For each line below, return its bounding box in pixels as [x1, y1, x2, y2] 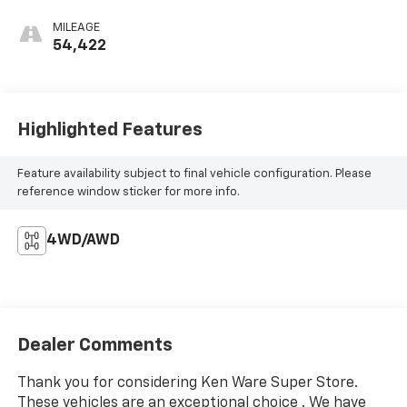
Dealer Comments [16, 335, 173, 354]
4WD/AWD [45, 233, 120, 249]
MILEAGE [52, 22, 100, 35]
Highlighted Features [16, 120, 203, 139]
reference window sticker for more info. [16, 185, 240, 198]
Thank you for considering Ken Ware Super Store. [16, 375, 358, 391]
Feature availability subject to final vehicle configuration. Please [16, 167, 372, 180]
